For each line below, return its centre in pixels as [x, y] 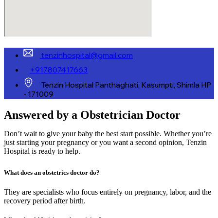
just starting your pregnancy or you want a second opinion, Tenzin [105, 143]
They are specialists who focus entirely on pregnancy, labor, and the [108, 192]
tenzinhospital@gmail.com [87, 55]
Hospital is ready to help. [42, 151]
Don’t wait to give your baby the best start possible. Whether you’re [108, 134]
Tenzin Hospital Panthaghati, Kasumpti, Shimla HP [126, 85]
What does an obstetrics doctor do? [52, 173]
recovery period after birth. [45, 200]
